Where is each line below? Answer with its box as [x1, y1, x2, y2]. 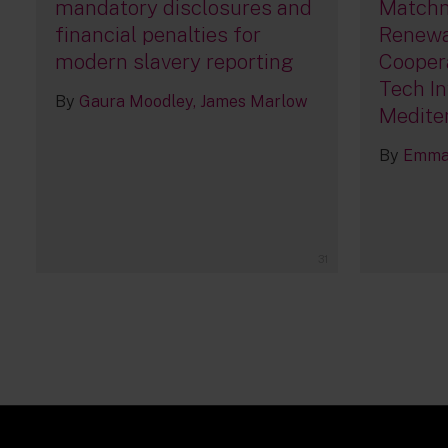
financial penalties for [55, 21, 262, 47]
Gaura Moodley [79, 91, 194, 111]
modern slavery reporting [55, 48, 295, 74]
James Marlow [200, 91, 309, 111]
